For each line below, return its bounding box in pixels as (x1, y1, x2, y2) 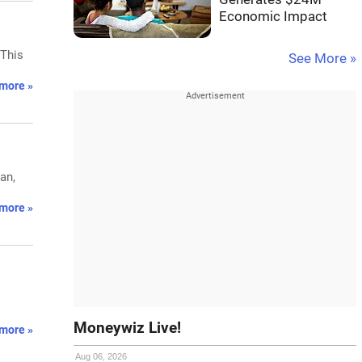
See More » (288, 51, 356, 66)
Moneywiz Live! (74, 319, 181, 337)
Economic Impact (219, 9, 327, 24)
